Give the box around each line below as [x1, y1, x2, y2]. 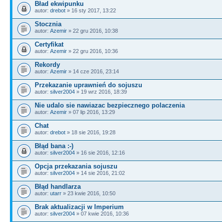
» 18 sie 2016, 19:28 [65, 129, 115, 135]
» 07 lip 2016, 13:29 [67, 109, 115, 115]
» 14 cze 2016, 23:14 [67, 68, 119, 74]
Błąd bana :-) [35, 142, 73, 150]
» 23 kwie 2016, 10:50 [61, 190, 115, 196]
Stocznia [35, 20, 61, 28]
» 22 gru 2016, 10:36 [67, 48, 118, 54]
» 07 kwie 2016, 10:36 [75, 210, 129, 217]
